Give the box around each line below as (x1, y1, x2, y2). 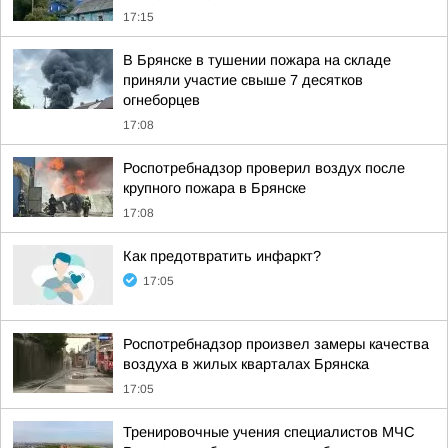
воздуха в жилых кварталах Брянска (123, 356, 369, 372)
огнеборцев (123, 92, 200, 108)
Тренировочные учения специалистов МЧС (123, 424, 415, 440)
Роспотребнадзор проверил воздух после (123, 160, 405, 176)
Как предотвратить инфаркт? (123, 248, 321, 264)
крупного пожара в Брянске (123, 180, 306, 196)
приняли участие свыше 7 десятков (123, 72, 363, 88)
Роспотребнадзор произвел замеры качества (123, 336, 429, 352)
